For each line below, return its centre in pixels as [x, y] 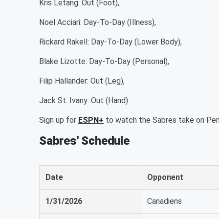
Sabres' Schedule [84, 141]
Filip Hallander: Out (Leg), [82, 81]
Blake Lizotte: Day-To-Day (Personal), [104, 61]
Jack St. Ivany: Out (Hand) [84, 100]
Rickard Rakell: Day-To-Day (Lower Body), [110, 42]
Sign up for [59, 120]
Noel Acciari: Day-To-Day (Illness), [98, 22]
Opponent [165, 177]
